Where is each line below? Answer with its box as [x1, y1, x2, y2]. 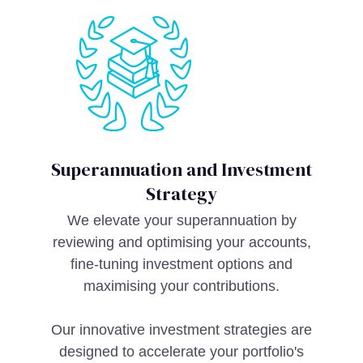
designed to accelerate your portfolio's [59, 344, 304, 360]
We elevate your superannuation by [66, 212, 297, 228]
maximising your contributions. [83, 278, 280, 294]
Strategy [146, 181, 217, 206]
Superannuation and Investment [51, 157, 312, 181]
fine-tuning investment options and [70, 256, 293, 272]
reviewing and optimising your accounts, [52, 234, 311, 250]
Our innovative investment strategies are [51, 322, 312, 338]
